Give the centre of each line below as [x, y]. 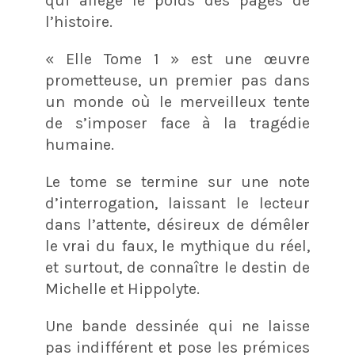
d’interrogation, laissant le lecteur [177, 203]
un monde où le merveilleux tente [177, 101]
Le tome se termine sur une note [177, 181]
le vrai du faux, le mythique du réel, [177, 246]
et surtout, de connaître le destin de [177, 267]
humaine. [79, 144]
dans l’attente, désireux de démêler [177, 224]
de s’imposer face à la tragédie [177, 123]
